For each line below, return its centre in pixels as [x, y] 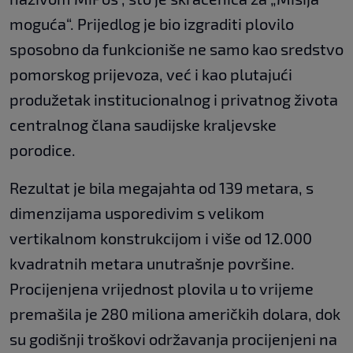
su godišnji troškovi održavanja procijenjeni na [173, 339]
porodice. [43, 150]
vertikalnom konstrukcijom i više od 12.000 [161, 238]
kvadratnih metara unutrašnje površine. [152, 264]
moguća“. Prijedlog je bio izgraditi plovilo [152, 24]
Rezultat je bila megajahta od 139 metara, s [162, 188]
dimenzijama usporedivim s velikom [137, 213]
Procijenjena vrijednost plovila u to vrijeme [162, 289]
